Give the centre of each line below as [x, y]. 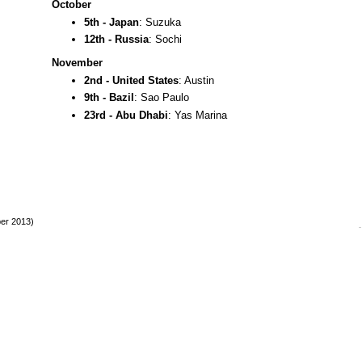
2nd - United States [131, 80]
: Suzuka [160, 22]
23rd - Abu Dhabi [126, 115]
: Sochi [165, 40]
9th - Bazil [109, 98]
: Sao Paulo [162, 98]
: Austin [196, 80]
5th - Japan [112, 22]
